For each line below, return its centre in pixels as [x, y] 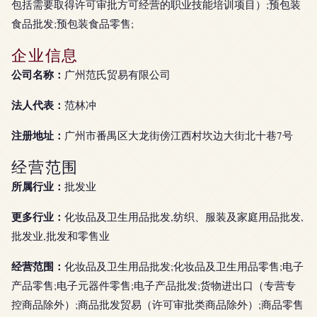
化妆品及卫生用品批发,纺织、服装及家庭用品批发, [184, 217]
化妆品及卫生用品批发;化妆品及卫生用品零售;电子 [184, 266]
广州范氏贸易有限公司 [117, 74]
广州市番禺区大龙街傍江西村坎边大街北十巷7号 [179, 135]
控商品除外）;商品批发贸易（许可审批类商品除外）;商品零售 [157, 304]
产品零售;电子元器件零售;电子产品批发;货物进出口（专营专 [154, 285]
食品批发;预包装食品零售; [73, 23]
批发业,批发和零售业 [60, 236]
